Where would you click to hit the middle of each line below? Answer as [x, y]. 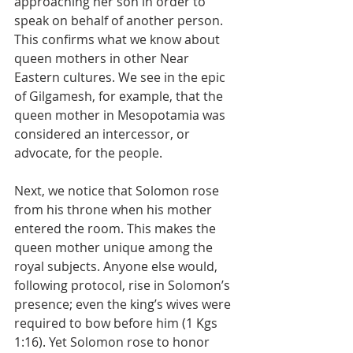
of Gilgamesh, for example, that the [120, 96]
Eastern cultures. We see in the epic [121, 77]
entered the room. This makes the [117, 229]
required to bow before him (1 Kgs [117, 323]
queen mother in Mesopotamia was [121, 115]
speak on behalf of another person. [120, 20]
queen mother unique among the [115, 247]
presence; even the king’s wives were [124, 304]
